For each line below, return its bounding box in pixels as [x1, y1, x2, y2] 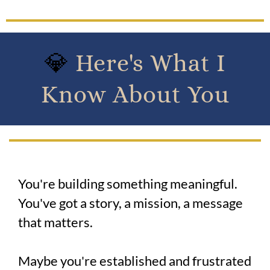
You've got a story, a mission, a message [18, 195, 243, 211]
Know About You [40, 81, 230, 108]
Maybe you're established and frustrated [18, 253, 251, 269]
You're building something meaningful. [18, 175, 237, 192]
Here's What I [75, 49, 226, 77]
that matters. [18, 214, 93, 230]
